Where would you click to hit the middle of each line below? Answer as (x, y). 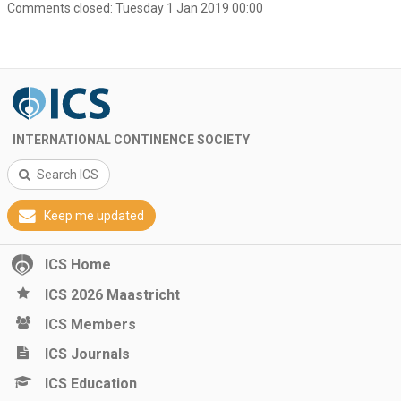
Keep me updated (94, 216)
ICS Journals (87, 354)
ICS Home (78, 264)
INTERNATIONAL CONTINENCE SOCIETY (131, 140)
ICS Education (91, 384)
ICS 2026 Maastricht (112, 295)
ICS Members (90, 324)
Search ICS (68, 175)
